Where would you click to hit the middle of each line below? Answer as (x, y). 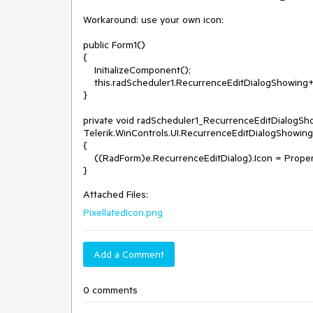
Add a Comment (129, 254)
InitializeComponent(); (89, 70)
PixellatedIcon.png (123, 212)
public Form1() (114, 45)
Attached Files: (116, 194)
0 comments (110, 290)
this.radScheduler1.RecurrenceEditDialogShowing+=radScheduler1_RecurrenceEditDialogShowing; (89, 82)
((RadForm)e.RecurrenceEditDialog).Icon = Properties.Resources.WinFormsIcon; (89, 158)
